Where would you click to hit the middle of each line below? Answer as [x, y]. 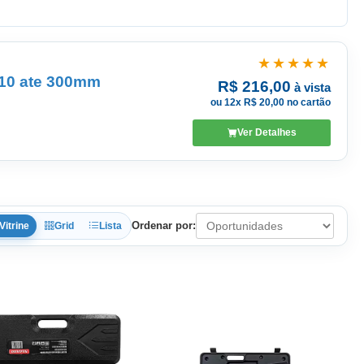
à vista [311, 87]
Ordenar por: [164, 225]
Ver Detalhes [266, 132]
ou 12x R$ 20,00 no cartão [271, 102]
